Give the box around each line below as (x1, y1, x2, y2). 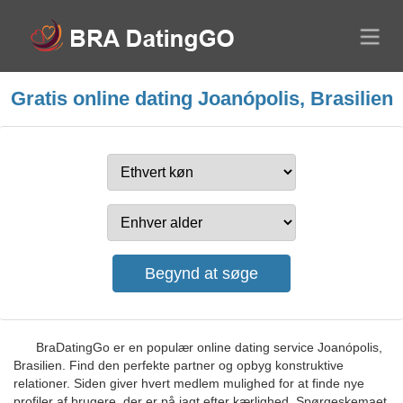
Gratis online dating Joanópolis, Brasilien (10, 87, 393, 110)
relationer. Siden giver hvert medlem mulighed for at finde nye (13, 376, 364, 390)
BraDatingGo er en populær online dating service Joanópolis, (36, 340, 382, 354)
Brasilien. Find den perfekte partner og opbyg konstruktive (13, 358, 344, 372)
